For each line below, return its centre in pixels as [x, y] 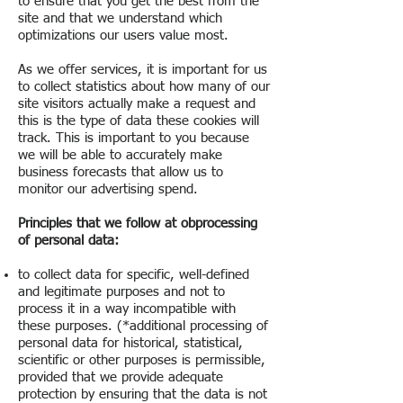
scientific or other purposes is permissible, [142, 360]
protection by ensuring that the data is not [143, 394]
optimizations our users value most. [123, 36]
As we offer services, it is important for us [143, 70]
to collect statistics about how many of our [144, 87]
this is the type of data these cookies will [139, 121]
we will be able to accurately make [120, 155]
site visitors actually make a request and [137, 104]
